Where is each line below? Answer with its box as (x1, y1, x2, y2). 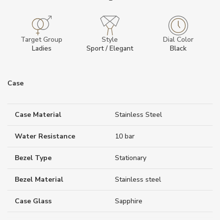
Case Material (15, 110, 61, 119)
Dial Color (163, 34, 194, 44)
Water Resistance (15, 131, 75, 141)
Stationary (115, 153, 146, 163)
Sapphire (115, 196, 142, 206)
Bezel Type (15, 153, 52, 163)
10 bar (115, 131, 135, 141)
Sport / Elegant (86, 43, 134, 53)
